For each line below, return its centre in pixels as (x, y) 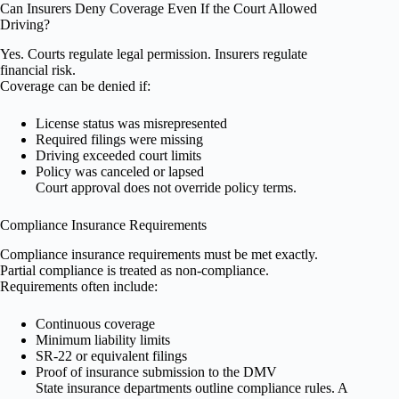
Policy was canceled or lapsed (120, 171)
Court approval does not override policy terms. (166, 187)
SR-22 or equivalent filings (111, 355)
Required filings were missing (119, 139)
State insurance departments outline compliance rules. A (191, 387)
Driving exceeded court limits (118, 155)
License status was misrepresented (131, 123)
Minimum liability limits (103, 339)
